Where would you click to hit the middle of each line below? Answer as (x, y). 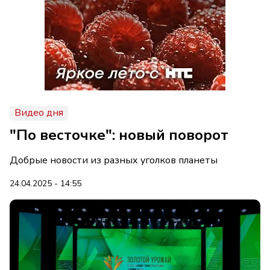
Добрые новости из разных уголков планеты (114, 160)
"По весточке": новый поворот (119, 135)
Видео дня (39, 113)
